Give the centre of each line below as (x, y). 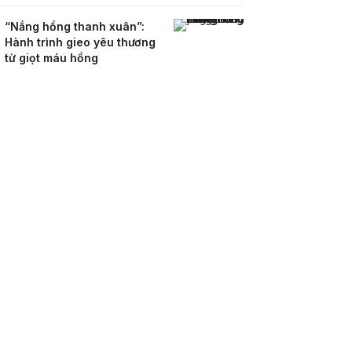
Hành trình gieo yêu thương (80, 42)
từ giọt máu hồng (51, 58)
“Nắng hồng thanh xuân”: (75, 26)
